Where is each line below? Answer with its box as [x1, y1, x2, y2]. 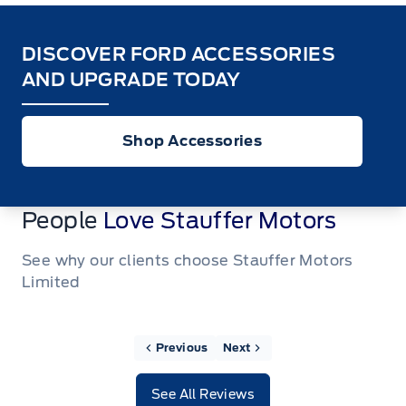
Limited [22, 273, 81, 291]
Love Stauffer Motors [102, 207, 337, 234]
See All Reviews [151, 386, 255, 401]
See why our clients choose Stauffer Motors [22, 251, 353, 269]
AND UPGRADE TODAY [22, 68, 241, 91]
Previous [155, 340, 208, 354]
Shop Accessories [121, 131, 263, 150]
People [22, 207, 103, 234]
